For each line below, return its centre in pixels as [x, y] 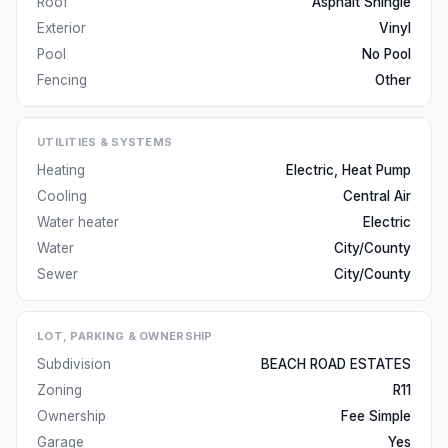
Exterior [61, 28]
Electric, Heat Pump [348, 170]
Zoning [59, 390]
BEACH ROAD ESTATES [336, 364]
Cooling [62, 196]
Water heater [78, 222]
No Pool [386, 54]
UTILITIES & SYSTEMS [105, 142]
